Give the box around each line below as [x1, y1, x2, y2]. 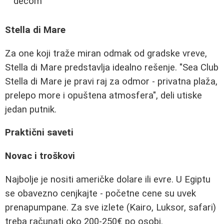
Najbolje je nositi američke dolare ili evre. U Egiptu [5, 173, 210, 185]
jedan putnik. [5, 103, 56, 115]
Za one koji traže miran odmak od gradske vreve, [5, 47, 207, 59]
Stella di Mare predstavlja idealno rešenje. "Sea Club [5, 61, 218, 73]
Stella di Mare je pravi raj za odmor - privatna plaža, [5, 75, 217, 87]
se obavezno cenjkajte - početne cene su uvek [5, 187, 196, 199]
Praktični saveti [5, 127, 73, 138]
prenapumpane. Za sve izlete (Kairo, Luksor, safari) [5, 201, 216, 213]
